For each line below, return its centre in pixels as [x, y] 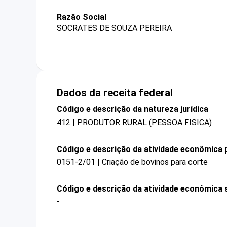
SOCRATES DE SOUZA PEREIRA [114, 28]
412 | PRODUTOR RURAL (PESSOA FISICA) [134, 122]
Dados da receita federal [115, 93]
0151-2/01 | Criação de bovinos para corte [132, 162]
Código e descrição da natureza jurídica [133, 109]
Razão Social [82, 17]
